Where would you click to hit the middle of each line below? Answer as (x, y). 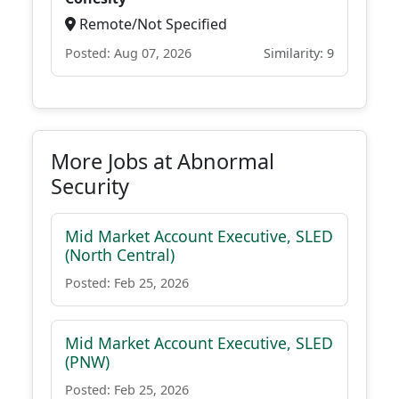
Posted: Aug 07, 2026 (128, 53)
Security (90, 186)
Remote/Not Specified (151, 24)
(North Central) (120, 255)
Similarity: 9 (299, 53)
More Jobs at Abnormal (163, 161)
